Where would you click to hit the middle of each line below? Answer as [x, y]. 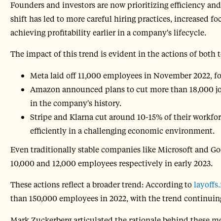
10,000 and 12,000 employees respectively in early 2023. [111, 163]
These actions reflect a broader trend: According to [101, 184]
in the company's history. [75, 103]
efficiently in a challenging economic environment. [122, 130]
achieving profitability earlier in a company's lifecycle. [108, 32]
